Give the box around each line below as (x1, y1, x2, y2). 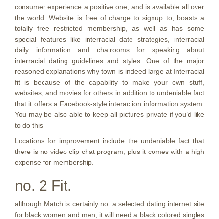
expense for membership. (15, 158, 94, 166)
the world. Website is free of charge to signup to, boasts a (15, 14, 204, 22)
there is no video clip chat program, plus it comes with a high (15, 148, 204, 155)
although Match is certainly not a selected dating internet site (15, 200, 204, 208)
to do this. (15, 121, 45, 129)
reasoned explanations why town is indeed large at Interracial (15, 67, 204, 75)
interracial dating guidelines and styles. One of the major (15, 57, 204, 65)
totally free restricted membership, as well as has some (15, 24, 204, 32)
